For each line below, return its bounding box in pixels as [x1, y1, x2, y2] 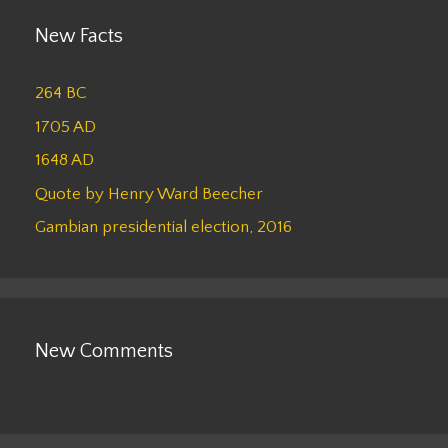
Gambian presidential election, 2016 [35, 218, 292, 237]
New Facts [35, 25, 123, 48]
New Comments [35, 340, 173, 363]
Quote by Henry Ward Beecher [35, 184, 263, 203]
